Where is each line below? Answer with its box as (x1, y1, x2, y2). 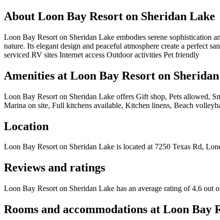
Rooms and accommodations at (4, 203, 163, 216)
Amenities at (4, 69, 70, 82)
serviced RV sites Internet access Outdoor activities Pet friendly (4, 50, 199, 59)
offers (114, 92, 136, 101)
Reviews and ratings (4, 161, 105, 174)
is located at (114, 142, 153, 151)
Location (4, 119, 49, 133)
